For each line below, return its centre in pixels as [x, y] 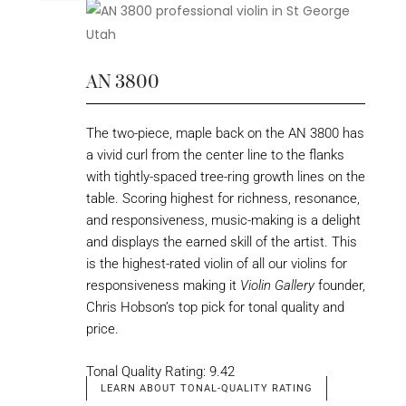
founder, [339, 286]
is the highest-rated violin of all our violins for [216, 264]
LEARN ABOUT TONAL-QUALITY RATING [206, 389]
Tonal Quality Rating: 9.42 [160, 371]
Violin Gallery [277, 286]
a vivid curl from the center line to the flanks [215, 155]
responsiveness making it [163, 286]
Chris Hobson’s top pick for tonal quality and [215, 308]
